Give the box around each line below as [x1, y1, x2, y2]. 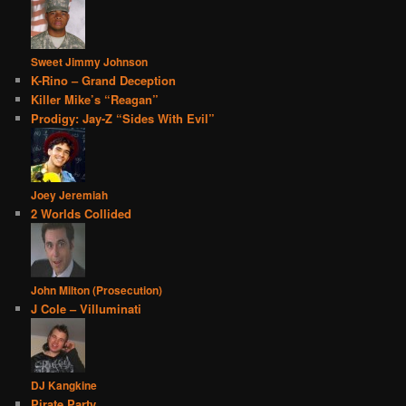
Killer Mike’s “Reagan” [31, 91, 159, 109]
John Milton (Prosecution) [31, 282, 163, 299]
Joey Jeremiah [31, 187, 109, 204]
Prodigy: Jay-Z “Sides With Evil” [31, 110, 216, 128]
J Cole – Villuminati [31, 300, 142, 318]
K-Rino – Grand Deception [31, 72, 177, 90]
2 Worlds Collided [31, 205, 132, 223]
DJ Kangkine [31, 377, 98, 394]
